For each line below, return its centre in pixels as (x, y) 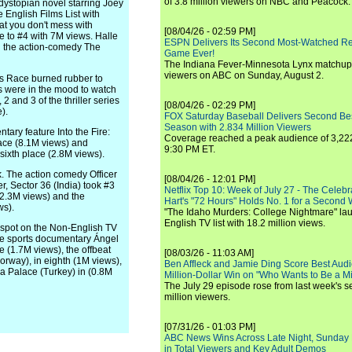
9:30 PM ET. (190, 149)
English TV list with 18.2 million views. (245, 223)
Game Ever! (189, 53)
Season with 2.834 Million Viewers (238, 127)
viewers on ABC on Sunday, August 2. (244, 75)
